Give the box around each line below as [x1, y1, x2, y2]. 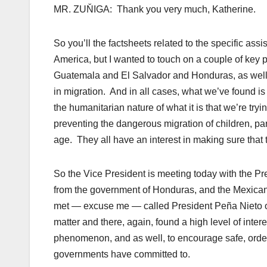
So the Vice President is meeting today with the [54, 169, 254, 179]
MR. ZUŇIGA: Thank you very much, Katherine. [54, 4, 256, 15]
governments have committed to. [54, 249, 190, 260]
